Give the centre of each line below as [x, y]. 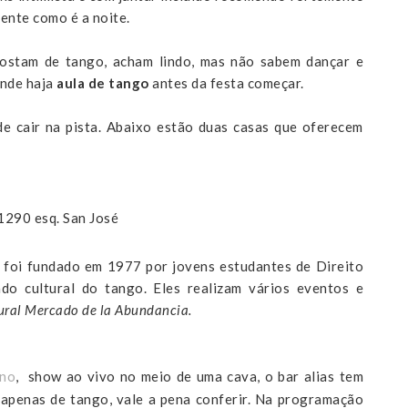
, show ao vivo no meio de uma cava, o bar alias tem [190, 376]
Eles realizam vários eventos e [259, 287]
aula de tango [103, 83]
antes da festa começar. [228, 83]
